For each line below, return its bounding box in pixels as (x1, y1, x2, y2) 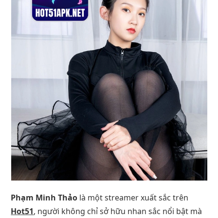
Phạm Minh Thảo (11, 192, 78, 203)
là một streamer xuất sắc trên (77, 192, 189, 203)
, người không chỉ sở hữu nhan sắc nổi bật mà (34, 205, 202, 217)
